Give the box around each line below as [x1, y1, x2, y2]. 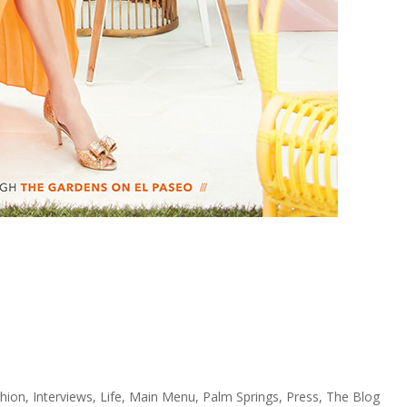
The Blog [326, 388, 380, 405]
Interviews [33, 388, 93, 405]
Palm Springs [203, 388, 279, 405]
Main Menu [129, 388, 195, 405]
